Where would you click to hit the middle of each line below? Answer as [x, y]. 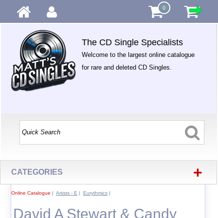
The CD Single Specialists [133, 42]
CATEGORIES [37, 172]
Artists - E [66, 193]
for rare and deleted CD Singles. [127, 67]
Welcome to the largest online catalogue [138, 55]
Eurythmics [95, 193]
